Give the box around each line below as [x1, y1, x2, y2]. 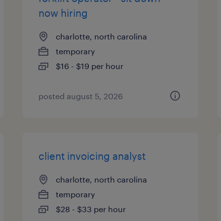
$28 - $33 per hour [56, 204, 126, 214]
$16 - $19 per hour [56, 61, 124, 71]
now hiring [38, 7, 88, 19]
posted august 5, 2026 [38, 91, 123, 101]
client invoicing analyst [38, 150, 146, 162]
